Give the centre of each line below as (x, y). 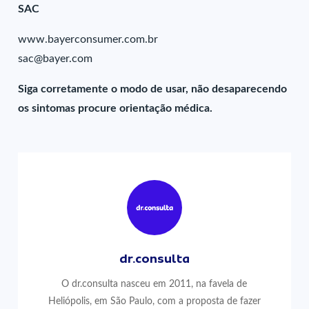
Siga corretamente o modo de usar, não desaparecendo (153, 89)
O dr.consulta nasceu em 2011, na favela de (154, 284)
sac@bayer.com (56, 59)
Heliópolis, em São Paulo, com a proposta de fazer (154, 301)
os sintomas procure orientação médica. (116, 108)
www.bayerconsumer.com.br (88, 39)
